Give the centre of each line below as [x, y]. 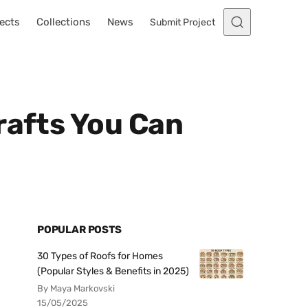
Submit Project [183, 22]
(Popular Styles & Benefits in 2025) [113, 271]
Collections [64, 22]
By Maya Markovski [76, 288]
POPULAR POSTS [79, 230]
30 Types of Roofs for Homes [100, 256]
